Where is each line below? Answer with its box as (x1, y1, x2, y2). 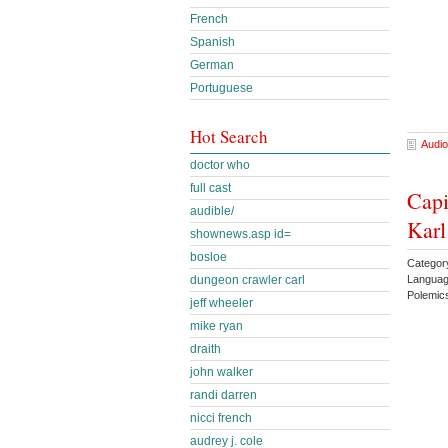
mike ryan (190, 319, 243, 333)
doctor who (190, 158, 250, 172)
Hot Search (190, 125, 268, 148)
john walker (190, 365, 253, 379)
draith (190, 342, 221, 356)
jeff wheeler (190, 296, 253, 310)
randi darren (190, 388, 257, 402)
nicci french (190, 411, 252, 425)
